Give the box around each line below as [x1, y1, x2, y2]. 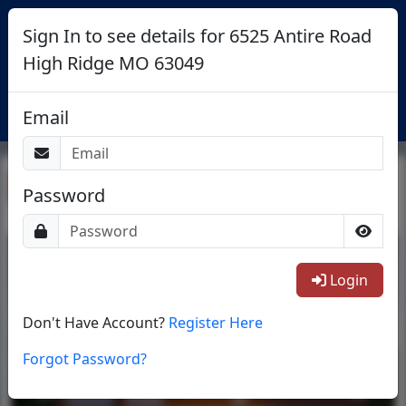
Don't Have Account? [23, 313, 169, 333]
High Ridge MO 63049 [23, 51, 204, 75]
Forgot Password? [23, 349, 147, 369]
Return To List [41, 178, 139, 198]
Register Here [169, 313, 263, 333]
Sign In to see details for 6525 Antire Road [23, 24, 372, 48]
